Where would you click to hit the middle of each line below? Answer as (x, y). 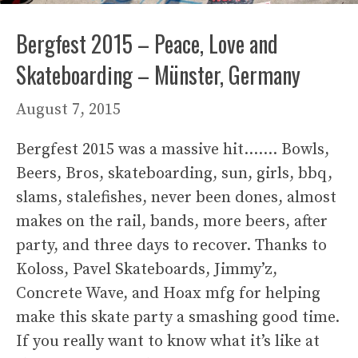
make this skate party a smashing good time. (178, 317)
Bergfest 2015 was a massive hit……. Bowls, (173, 149)
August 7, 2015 (68, 109)
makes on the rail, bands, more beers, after (172, 221)
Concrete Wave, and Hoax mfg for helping (168, 293)
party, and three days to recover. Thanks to (171, 245)
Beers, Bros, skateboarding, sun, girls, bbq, (174, 173)
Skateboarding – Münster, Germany (158, 74)
